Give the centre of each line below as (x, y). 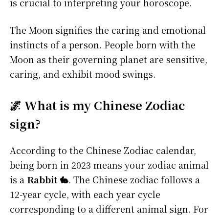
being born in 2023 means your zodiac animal (109, 165)
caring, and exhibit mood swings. (83, 74)
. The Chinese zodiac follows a (134, 180)
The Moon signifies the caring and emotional (108, 30)
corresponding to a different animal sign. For (109, 209)
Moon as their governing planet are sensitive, (109, 59)
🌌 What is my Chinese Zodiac (97, 105)
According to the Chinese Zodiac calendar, (103, 150)
